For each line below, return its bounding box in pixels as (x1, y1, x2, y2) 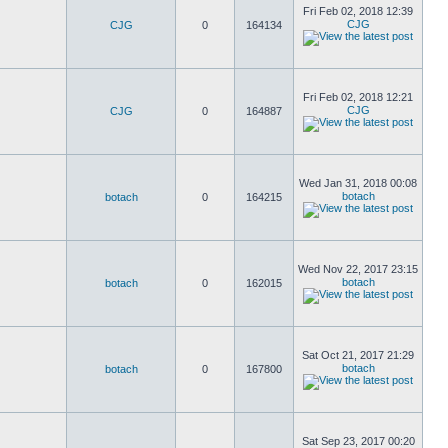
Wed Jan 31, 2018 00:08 (299, 177, 417, 189)
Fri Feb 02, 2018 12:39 (303, 5, 413, 17)
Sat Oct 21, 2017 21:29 (302, 349, 414, 361)
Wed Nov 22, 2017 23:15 (298, 263, 418, 275)
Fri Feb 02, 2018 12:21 (303, 91, 413, 103)
